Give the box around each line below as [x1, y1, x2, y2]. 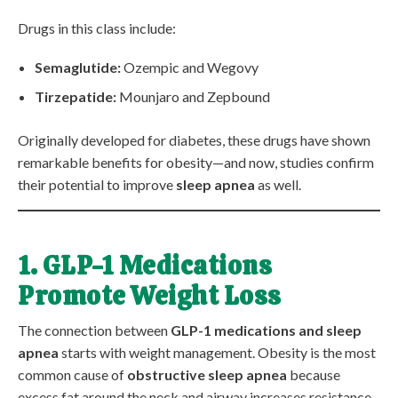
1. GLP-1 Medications [18, 248, 272, 283]
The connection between [18, 322, 171, 339]
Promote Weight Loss [18, 278, 282, 313]
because [287, 366, 340, 384]
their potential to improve [18, 176, 176, 194]
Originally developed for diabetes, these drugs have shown [18, 131, 370, 149]
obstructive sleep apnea [127, 366, 287, 384]
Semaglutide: [35, 59, 122, 76]
